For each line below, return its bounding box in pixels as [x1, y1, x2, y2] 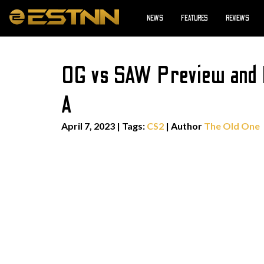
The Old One [204, 120, 260, 131]
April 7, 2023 [61, 120, 115, 131]
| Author [164, 120, 204, 131]
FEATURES [181, 14, 208, 22]
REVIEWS [226, 14, 249, 22]
